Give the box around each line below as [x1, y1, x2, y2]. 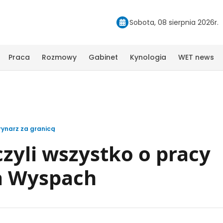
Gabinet [89, 52, 118, 62]
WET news [178, 52, 214, 62]
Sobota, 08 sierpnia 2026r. [129, 17, 219, 27]
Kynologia [130, 52, 166, 62]
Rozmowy [42, 52, 77, 62]
